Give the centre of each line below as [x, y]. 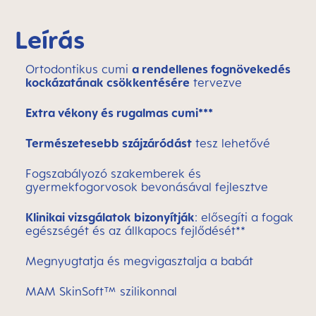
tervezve [216, 83]
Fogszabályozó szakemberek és [113, 174]
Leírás [50, 39]
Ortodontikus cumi [79, 69]
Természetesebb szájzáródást [109, 143]
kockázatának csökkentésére [108, 83]
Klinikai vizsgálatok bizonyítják [110, 217]
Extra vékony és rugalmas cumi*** [119, 113]
